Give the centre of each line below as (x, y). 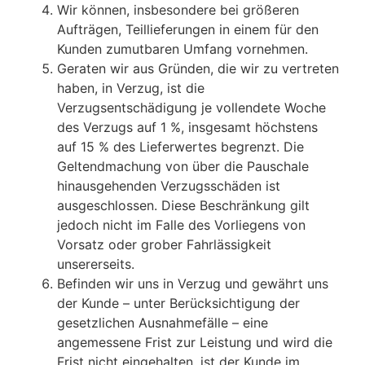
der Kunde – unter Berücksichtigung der (178, 303)
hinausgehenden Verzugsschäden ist (169, 186)
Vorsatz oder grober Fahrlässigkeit (164, 245)
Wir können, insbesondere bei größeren (178, 10)
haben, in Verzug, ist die (131, 88)
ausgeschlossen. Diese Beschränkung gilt (183, 206)
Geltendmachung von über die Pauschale (183, 167)
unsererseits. (96, 264)
